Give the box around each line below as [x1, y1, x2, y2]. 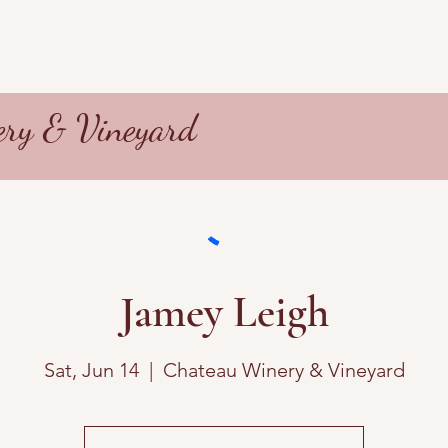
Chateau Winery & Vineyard [162, 357, 405, 382]
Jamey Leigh [119, 285, 329, 339]
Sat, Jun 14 [43, 357, 139, 382]
